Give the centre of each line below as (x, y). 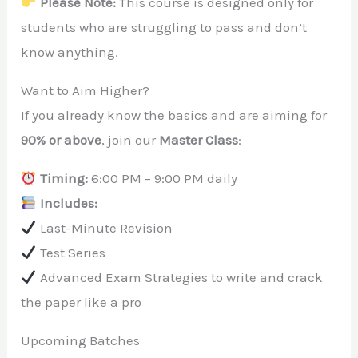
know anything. (70, 52)
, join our (131, 140)
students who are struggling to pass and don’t (164, 28)
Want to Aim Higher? (86, 91)
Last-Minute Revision (104, 228)
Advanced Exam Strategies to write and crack (179, 278)
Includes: (68, 203)
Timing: (64, 179)
